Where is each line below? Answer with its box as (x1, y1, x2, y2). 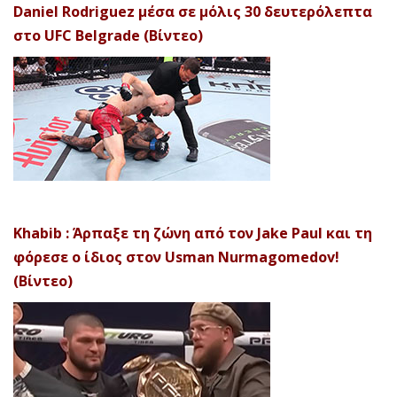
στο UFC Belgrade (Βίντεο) (13, 25, 203, 45)
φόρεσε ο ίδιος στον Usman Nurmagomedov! (13, 246, 339, 267)
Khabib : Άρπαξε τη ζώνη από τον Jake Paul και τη (13, 222, 372, 243)
